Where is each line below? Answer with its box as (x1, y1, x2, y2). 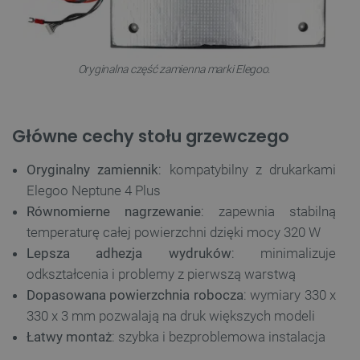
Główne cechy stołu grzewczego (12, 125, 289, 149)
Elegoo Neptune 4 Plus (27, 182, 161, 199)
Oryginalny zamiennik (27, 162, 159, 178)
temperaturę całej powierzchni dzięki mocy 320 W (27, 224, 321, 241)
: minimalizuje (231, 245, 337, 262)
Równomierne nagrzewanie (27, 203, 201, 220)
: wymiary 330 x (243, 287, 337, 304)
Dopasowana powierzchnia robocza (27, 287, 243, 304)
